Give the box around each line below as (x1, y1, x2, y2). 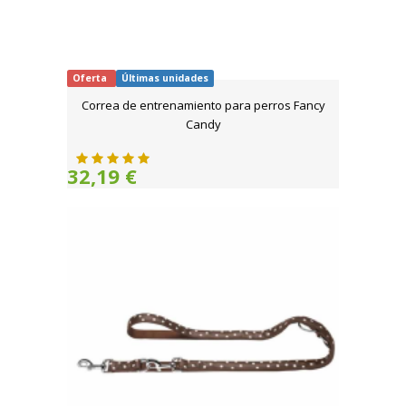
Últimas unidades (121, 72, 208, 85)
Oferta (72, 72, 111, 85)
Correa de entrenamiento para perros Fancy (81, 97, 325, 114)
